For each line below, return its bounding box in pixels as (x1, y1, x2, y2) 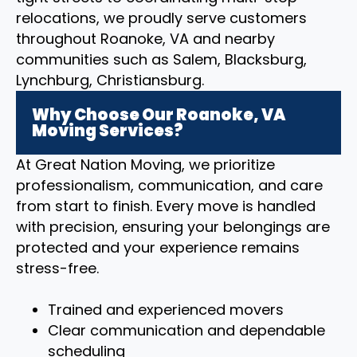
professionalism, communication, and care (16, 175, 323, 195)
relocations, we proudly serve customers (16, 8, 307, 28)
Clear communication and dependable (48, 320, 325, 340)
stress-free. (16, 258, 99, 278)
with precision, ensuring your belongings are (16, 217, 330, 237)
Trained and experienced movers (48, 300, 284, 320)
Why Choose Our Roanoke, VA (32, 104, 285, 126)
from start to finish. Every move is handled (16, 196, 316, 216)
